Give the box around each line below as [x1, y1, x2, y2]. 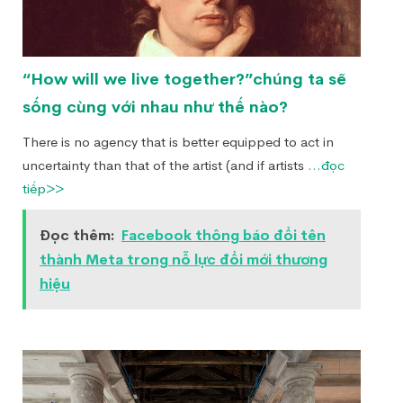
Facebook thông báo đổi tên [121, 226, 326, 245]
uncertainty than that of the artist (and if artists [22, 157, 308, 174]
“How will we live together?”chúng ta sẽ [22, 69, 346, 89]
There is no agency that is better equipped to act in [22, 133, 334, 150]
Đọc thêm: [40, 226, 114, 245]
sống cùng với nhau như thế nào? [22, 97, 288, 117]
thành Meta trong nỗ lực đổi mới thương [40, 250, 327, 269]
